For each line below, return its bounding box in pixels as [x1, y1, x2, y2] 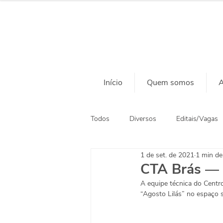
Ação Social [111, 153, 147, 163]
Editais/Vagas [176, 113, 218, 123]
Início [104, 77, 122, 88]
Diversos [129, 113, 156, 123]
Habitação [167, 153, 198, 163]
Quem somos [147, 77, 194, 88]
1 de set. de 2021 [140, 150, 194, 160]
